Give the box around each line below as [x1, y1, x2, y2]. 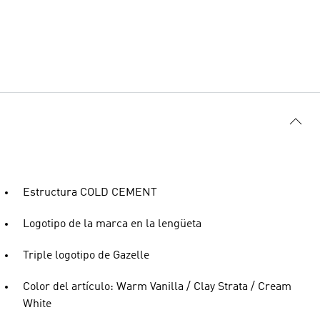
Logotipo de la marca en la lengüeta [23, 219, 201, 230]
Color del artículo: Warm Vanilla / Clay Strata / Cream [23, 281, 291, 293]
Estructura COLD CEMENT [23, 187, 157, 199]
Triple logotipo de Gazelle [23, 250, 149, 261]
